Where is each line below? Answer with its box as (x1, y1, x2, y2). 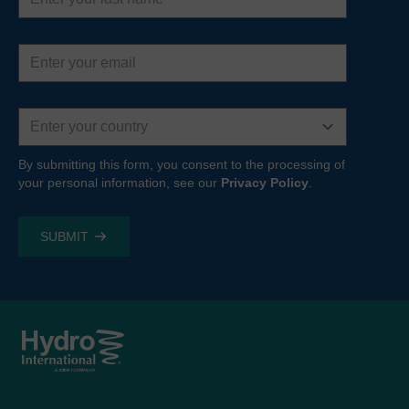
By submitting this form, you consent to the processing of (18, 156, 345, 172)
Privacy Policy (221, 174, 309, 190)
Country (18, 101, 68, 117)
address (18, 56, 68, 71)
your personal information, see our (18, 174, 221, 190)
